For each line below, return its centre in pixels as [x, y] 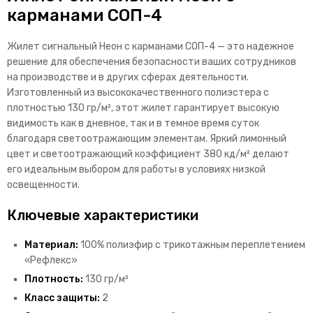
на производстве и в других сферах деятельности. [128, 78]
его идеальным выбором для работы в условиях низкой [136, 170]
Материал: [51, 245]
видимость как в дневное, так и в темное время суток [133, 124]
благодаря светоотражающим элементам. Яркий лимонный [147, 139]
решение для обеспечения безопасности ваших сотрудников [152, 62]
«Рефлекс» [51, 261]
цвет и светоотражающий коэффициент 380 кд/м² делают [148, 154]
